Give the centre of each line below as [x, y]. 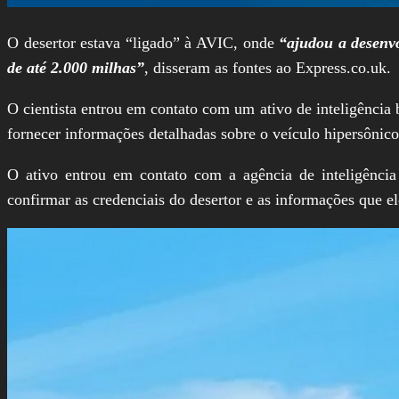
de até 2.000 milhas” [76, 67]
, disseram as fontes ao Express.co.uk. [268, 67]
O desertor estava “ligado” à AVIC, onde [143, 42]
